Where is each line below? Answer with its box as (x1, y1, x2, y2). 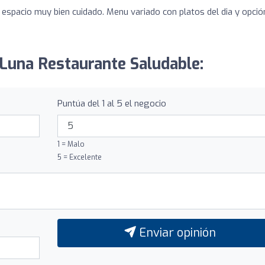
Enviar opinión (135, 224, 216, 241)
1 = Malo (57, 139, 85, 149)
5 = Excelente (57, 152, 102, 162)
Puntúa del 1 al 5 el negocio (57, 97, 166, 109)
